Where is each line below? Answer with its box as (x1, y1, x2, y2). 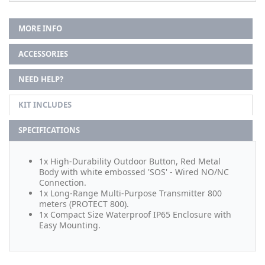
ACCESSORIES (18, 48, 68, 59)
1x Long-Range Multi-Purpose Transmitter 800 (39, 187, 222, 199)
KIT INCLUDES (18, 99, 72, 110)
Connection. (39, 176, 86, 188)
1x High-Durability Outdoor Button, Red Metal (39, 155, 221, 167)
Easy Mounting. (39, 219, 101, 231)
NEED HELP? (18, 73, 63, 85)
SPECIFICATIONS (18, 124, 80, 135)
